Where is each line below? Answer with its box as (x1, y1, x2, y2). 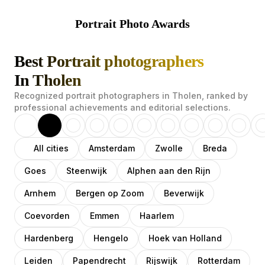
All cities (34, 143, 69, 153)
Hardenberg (24, 233, 73, 243)
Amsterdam (89, 143, 135, 153)
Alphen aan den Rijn (127, 166, 211, 176)
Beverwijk (164, 188, 204, 198)
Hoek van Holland (148, 233, 222, 243)
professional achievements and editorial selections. (14, 102, 231, 112)
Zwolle (155, 143, 183, 153)
